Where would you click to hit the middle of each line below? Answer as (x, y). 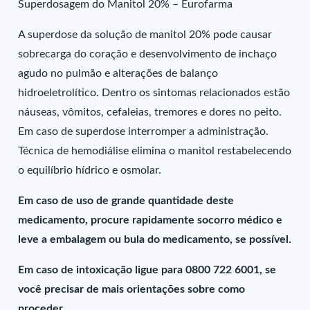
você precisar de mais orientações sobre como (132, 289)
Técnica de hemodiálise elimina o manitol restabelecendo (155, 151)
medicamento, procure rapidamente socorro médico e (151, 220)
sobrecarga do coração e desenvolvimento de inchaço (148, 54)
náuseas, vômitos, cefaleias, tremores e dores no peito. (150, 112)
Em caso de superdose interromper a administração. (144, 131)
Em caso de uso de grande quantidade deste (126, 201)
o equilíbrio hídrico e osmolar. (90, 170)
